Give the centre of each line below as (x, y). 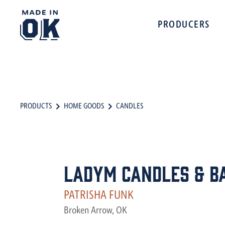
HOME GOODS (84, 106)
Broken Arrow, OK (95, 211)
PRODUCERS (184, 25)
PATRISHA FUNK (99, 196)
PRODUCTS (36, 106)
